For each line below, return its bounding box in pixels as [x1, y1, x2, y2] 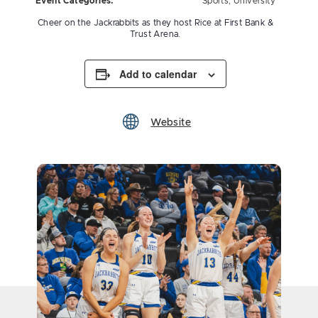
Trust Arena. [130, 30, 181, 38]
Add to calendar [119, 67, 197, 81]
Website [150, 118, 192, 128]
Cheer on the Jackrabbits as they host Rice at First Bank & [37, 18, 274, 27]
